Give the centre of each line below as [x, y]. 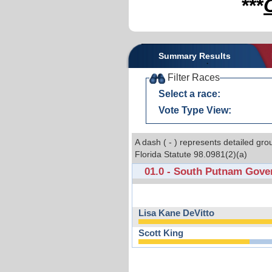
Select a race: [189, 94]
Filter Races [192, 78]
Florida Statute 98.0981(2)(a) [191, 155]
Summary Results [195, 56]
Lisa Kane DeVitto [176, 213]
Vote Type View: [195, 110]
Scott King [161, 233]
